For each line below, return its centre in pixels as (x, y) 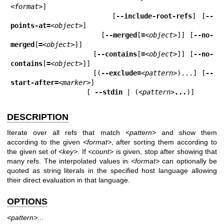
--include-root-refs (154, 16)
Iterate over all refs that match (66, 132)
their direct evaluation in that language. (68, 180)
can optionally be (188, 161)
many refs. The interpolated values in (69, 161)
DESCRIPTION (38, 117)
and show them (186, 132)
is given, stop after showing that (165, 151)
